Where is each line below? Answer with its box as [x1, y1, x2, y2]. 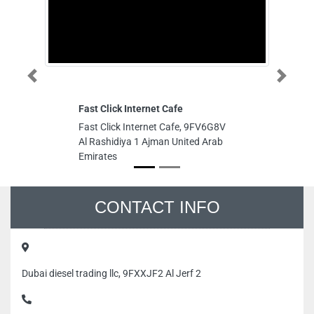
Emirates [78, 151, 117, 162]
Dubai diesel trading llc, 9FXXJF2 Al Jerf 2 [22, 268, 201, 279]
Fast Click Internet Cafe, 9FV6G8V [78, 121, 226, 132]
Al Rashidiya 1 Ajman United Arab [78, 136, 223, 147]
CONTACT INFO [94, 198, 220, 217]
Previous [31, 77, 60, 85]
